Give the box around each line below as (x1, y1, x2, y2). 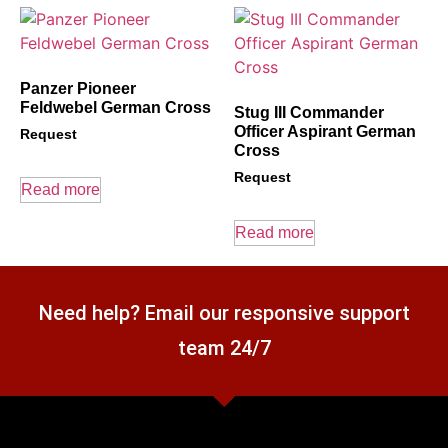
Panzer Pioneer (20, 80, 136, 98)
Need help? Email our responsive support (38, 301, 410, 326)
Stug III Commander (234, 104, 384, 122)
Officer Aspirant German (234, 123, 416, 141)
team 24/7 (177, 336, 271, 361)
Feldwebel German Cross (20, 99, 211, 117)
